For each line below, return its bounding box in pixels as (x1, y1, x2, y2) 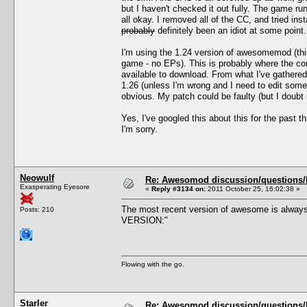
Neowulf (20, 172, 54, 183)
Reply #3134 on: (151, 184, 206, 193)
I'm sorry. (121, 123, 158, 134)
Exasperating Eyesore (20, 182, 90, 191)
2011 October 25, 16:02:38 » (206, 184, 300, 193)
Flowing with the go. (121, 260, 184, 268)
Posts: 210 (20, 205, 54, 213)
